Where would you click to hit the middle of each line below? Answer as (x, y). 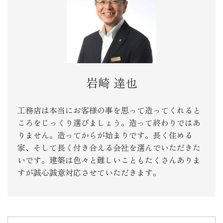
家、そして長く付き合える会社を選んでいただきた (109, 147)
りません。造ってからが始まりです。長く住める (105, 135)
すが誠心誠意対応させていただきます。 (89, 172)
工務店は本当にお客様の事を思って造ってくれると (109, 110)
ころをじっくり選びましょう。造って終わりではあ (109, 122)
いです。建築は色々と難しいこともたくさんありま (109, 160)
